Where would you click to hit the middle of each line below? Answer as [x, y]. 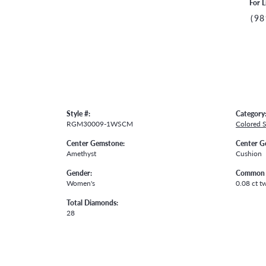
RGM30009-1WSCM [100, 124]
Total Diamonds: [92, 203]
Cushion [249, 153]
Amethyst [81, 153]
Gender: [79, 173]
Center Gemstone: [96, 143]
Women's [81, 183]
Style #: [78, 114]
